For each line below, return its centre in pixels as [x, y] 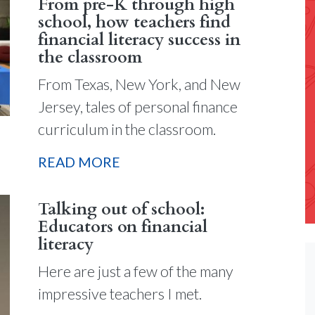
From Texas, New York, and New [139, 85]
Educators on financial [123, 227]
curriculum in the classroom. [127, 130]
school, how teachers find [134, 23]
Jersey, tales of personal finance [138, 107]
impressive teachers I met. [120, 294]
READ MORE [79, 161]
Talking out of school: [121, 209]
